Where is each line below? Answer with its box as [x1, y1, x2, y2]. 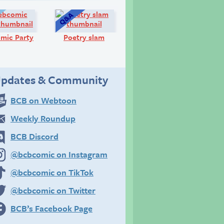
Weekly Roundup [10, 112, 75, 125]
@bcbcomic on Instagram [10, 148, 107, 161]
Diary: [36, 7, 57, 19]
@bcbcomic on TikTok [10, 166, 93, 179]
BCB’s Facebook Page [10, 202, 92, 215]
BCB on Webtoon [10, 94, 76, 107]
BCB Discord [10, 130, 58, 143]
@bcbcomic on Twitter [10, 184, 95, 197]
